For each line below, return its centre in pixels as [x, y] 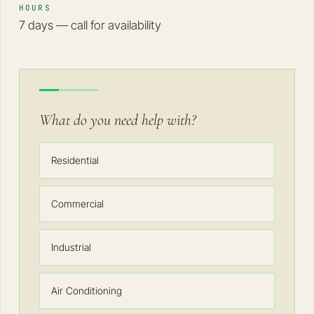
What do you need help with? [117, 120]
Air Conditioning [86, 291]
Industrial [71, 247]
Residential [75, 160]
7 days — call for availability [90, 25]
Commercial [77, 204]
